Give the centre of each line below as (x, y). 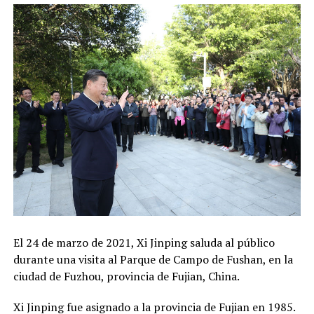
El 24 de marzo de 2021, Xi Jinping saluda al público (144, 243)
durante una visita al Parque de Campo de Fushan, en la (153, 260)
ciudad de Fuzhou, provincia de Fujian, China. (126, 277)
